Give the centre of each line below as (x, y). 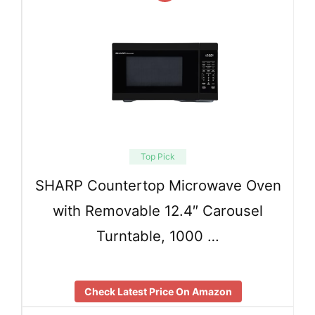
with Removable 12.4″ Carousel (158, 211)
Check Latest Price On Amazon (158, 291)
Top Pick (158, 157)
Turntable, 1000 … (158, 236)
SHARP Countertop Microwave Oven (158, 186)
